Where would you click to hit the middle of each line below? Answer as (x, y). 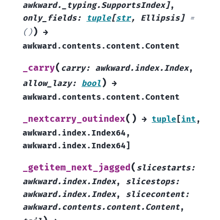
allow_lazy (47, 84)
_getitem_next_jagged (77, 168)
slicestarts (164, 168)
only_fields (50, 18)
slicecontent (155, 195)
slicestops (150, 182)
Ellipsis (160, 18)
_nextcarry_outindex (74, 119)
